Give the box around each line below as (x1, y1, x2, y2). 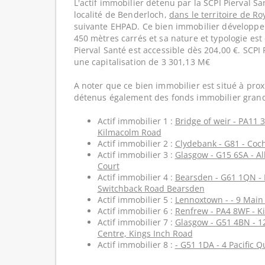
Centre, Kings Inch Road (97, 228, 193, 239)
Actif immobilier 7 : (97, 216, 175, 228)
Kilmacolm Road (97, 127, 161, 138)
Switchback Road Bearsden (97, 183, 205, 194)
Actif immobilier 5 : (97, 194, 175, 205)
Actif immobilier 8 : (97, 239, 175, 250)
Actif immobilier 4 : (97, 172, 175, 183)
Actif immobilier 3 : (97, 149, 175, 160)
